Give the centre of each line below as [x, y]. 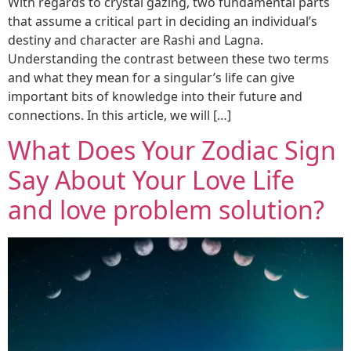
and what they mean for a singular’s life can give [151, 77]
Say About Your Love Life [151, 180]
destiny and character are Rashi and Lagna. [136, 40]
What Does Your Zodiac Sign [172, 150]
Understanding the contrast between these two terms [168, 58]
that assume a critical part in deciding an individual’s [163, 21]
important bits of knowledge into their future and [155, 96]
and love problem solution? [166, 210]
